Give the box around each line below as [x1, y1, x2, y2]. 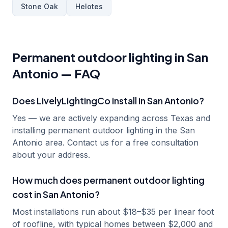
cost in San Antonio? [12, 188, 100, 200]
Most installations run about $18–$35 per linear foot [12, 207, 214, 217]
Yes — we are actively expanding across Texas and [12, 113, 210, 123]
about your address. [12, 150, 90, 160]
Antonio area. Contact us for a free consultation [12, 137, 198, 148]
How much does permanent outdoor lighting [12, 174, 205, 186]
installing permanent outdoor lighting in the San [12, 125, 195, 135]
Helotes [75, 2, 103, 11]
